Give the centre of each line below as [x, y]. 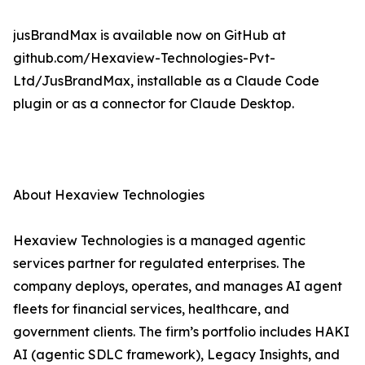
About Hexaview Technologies [109, 195]
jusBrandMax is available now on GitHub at [150, 35]
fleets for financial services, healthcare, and [151, 309]
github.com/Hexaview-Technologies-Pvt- [144, 58]
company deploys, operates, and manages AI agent [178, 286]
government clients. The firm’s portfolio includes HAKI [181, 332]
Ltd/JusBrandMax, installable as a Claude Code [166, 81]
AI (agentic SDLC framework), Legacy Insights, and [176, 355]
